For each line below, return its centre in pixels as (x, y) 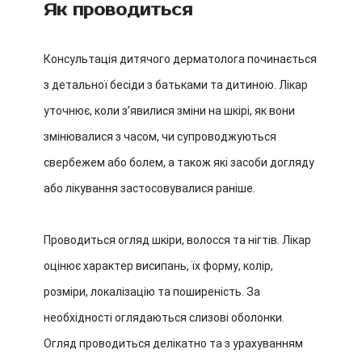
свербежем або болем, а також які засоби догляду (179, 162)
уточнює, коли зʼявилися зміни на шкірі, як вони (169, 111)
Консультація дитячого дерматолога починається (180, 59)
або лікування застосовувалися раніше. (149, 188)
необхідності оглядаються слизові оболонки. (164, 318)
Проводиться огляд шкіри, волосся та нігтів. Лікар (177, 240)
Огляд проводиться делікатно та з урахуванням (173, 343)
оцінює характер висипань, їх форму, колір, (158, 266)
